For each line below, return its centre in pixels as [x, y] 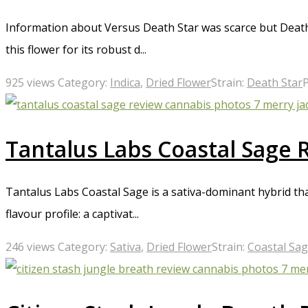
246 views [30, 247]
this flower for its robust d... [76, 50]
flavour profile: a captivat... [72, 214]
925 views [30, 83]
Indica [125, 83]
